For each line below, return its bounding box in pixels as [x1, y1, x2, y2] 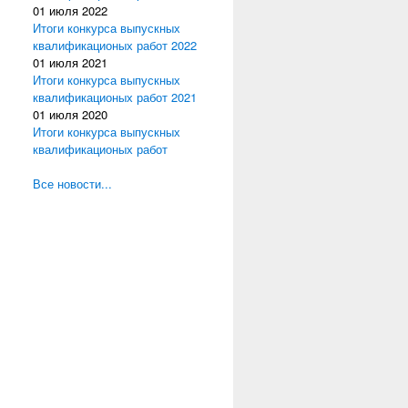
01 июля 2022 [33, 2, 107, 19]
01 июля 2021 [33, 54, 107, 71]
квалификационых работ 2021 [33, 88, 197, 106]
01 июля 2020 [33, 106, 107, 123]
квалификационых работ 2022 [33, 36, 197, 54]
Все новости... [33, 175, 112, 192]
